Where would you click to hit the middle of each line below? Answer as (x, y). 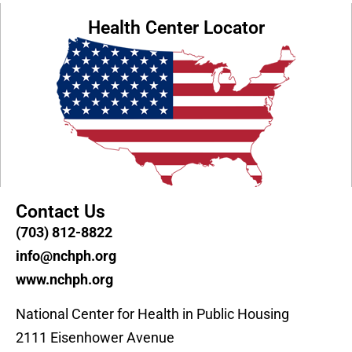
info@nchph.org (66, 256)
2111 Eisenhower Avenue (95, 338)
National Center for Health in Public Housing (152, 314)
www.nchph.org (64, 280)
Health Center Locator (176, 28)
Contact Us (60, 212)
